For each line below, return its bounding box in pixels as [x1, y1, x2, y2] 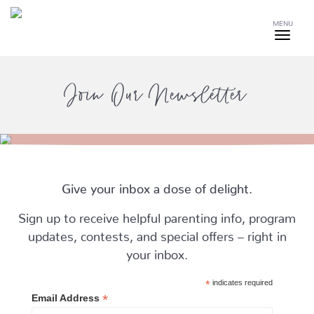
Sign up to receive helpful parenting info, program [18, 210, 296, 219]
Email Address [32, 292, 102, 303]
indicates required [210, 278, 273, 287]
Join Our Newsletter [67, 75, 247, 115]
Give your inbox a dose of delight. [62, 180, 252, 190]
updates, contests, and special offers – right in [27, 228, 287, 238]
